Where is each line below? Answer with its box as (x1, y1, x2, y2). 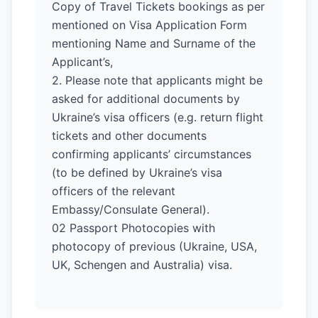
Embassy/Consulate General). (52, 202, 209, 216)
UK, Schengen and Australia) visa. (52, 258, 232, 272)
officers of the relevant (52, 184, 175, 198)
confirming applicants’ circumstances (52, 147, 251, 161)
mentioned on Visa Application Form (52, 18, 247, 32)
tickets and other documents (52, 128, 207, 143)
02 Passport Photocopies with (52, 221, 215, 235)
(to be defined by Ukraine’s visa (52, 165, 222, 180)
